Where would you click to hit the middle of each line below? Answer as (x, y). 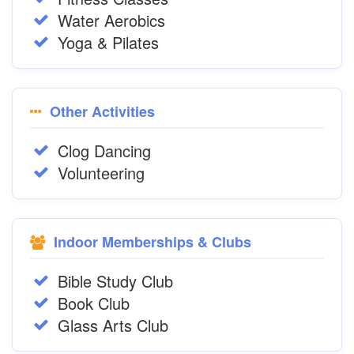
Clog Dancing (104, 151)
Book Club (94, 303)
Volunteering (101, 173)
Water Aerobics (111, 20)
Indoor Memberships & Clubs (151, 242)
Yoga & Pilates (108, 42)
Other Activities (100, 111)
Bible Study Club (115, 281)
